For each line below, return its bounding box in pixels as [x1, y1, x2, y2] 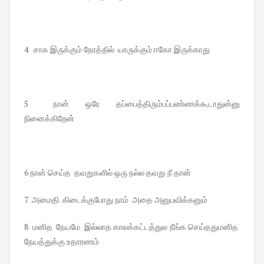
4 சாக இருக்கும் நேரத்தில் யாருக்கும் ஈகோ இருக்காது [24, 44, 212, 55]
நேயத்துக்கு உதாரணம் [24, 236, 101, 247]
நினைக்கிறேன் [24, 113, 76, 124]
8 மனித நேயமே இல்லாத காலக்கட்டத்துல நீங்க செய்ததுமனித [24, 221, 240, 233]
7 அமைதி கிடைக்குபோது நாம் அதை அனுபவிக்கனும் [24, 194, 209, 206]
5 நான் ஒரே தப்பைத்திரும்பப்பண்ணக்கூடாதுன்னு [24, 98, 240, 110]
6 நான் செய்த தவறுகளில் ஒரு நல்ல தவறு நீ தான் [24, 167, 193, 179]
